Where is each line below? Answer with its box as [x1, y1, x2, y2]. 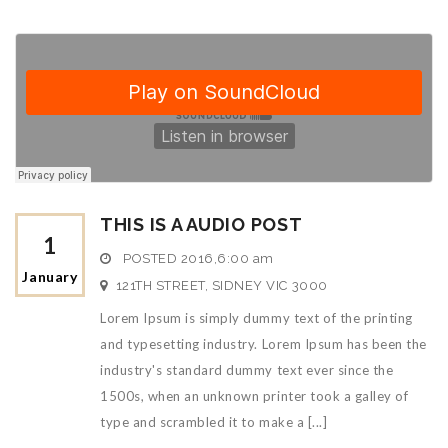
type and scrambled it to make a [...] [100, 414, 328, 431]
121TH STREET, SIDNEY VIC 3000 [115, 278, 328, 294]
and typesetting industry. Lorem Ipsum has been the [100, 336, 427, 353]
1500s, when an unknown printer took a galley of [100, 388, 409, 405]
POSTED [119, 251, 181, 267]
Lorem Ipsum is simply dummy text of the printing [100, 310, 413, 327]
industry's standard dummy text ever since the [100, 362, 394, 379]
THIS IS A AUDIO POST [100, 214, 303, 236]
